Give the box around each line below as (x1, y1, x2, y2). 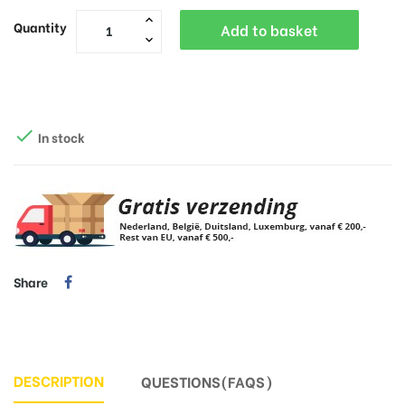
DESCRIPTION (14, 369, 104, 391)
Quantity (14, 16, 67, 36)
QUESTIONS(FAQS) (141, 370, 274, 391)
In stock (35, 127, 85, 146)
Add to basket (221, 18, 318, 40)
